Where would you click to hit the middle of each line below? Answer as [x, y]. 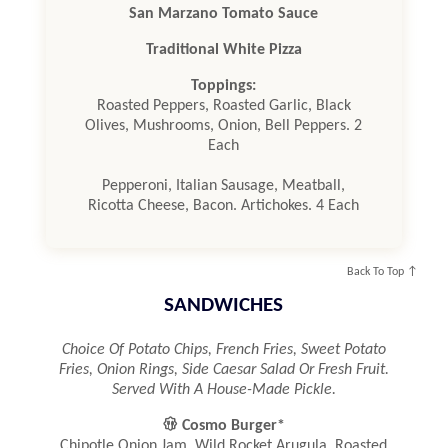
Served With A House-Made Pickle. [223, 390]
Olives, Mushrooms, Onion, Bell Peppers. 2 [224, 125]
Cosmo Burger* [232, 426]
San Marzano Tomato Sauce [224, 13]
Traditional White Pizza [223, 49]
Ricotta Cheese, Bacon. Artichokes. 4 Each [224, 205]
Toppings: [224, 85]
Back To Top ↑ [383, 271]
